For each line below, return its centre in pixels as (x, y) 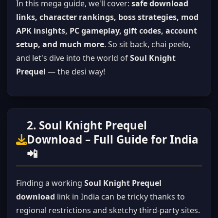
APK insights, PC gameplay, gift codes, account (107, 31)
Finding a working (50, 183)
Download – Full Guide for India (113, 139)
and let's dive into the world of (73, 58)
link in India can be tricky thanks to (120, 197)
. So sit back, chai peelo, (147, 44)
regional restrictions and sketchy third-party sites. (108, 210)
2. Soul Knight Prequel (87, 125)
